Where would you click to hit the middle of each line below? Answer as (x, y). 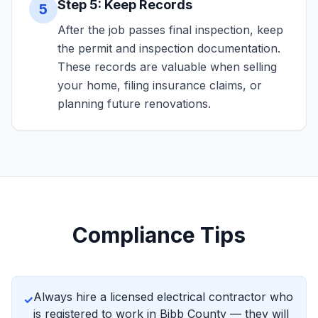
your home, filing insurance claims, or (160, 85)
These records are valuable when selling (167, 67)
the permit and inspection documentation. (169, 48)
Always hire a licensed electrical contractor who (163, 297)
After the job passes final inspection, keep (170, 30)
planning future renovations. (134, 104)
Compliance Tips (159, 235)
